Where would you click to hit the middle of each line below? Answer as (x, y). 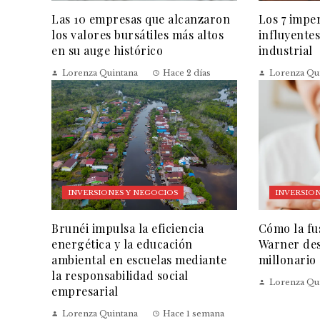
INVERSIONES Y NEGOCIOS (123, 192)
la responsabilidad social (120, 275)
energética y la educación (122, 244)
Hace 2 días (187, 72)
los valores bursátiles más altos (137, 34)
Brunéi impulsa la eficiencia (127, 228)
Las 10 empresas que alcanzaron (141, 19)
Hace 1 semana (194, 313)
